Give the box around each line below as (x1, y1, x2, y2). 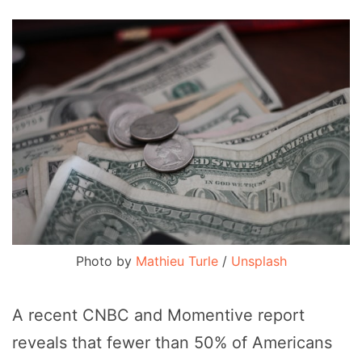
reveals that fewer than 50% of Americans (12, 332, 332, 352)
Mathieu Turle (135, 252, 218, 269)
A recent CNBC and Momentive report (12, 305, 305, 325)
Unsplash (230, 252, 287, 269)
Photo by (75, 252, 136, 269)
